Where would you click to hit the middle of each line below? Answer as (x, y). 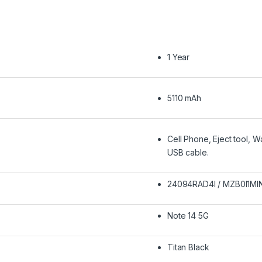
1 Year (179, 57)
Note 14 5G (188, 216)
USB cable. (188, 153)
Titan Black (188, 247)
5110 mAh (184, 98)
